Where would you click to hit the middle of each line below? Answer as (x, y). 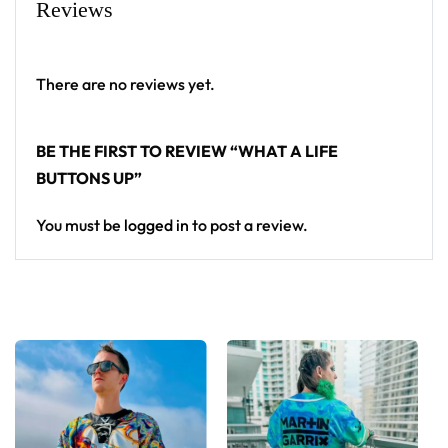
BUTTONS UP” (89, 178)
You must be (80, 225)
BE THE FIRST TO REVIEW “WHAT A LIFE (187, 151)
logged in (156, 225)
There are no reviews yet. (125, 84)
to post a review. (248, 225)
